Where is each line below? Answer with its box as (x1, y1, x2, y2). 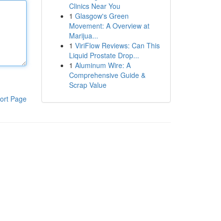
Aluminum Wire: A (74, 60, 131, 70)
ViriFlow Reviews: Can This (74, 40, 160, 50)
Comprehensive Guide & (69, 70, 146, 80)
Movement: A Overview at (69, 21, 149, 31)
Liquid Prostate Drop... (69, 50, 139, 60)
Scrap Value (69, 80, 107, 90)
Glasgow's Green (74, 11, 129, 21)
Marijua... (69, 31, 98, 40)
